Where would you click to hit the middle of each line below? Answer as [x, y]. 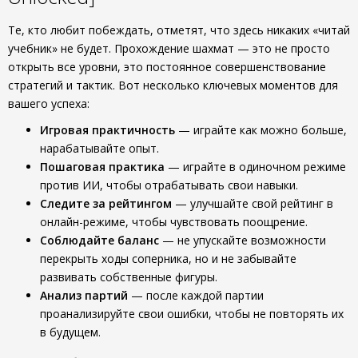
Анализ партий [84, 295]
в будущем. [70, 332]
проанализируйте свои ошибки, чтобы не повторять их [192, 314]
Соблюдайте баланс [99, 240]
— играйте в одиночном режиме [255, 167]
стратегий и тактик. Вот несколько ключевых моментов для [173, 85]
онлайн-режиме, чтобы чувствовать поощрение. [174, 222]
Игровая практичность [107, 130]
